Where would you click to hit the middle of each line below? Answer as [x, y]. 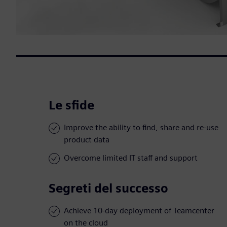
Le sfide [71, 105]
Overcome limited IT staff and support [131, 158]
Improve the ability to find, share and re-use [141, 128]
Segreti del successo [108, 188]
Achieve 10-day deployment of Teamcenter [139, 211]
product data [87, 140]
